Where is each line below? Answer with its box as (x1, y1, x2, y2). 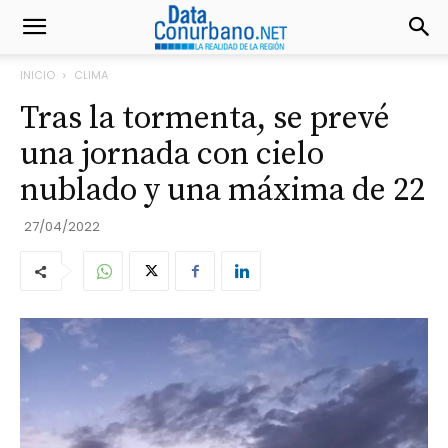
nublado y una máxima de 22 (20, 171, 425, 211)
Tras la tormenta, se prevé (20, 99, 390, 139)
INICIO (20, 67, 55, 83)
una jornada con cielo (20, 135, 324, 175)
